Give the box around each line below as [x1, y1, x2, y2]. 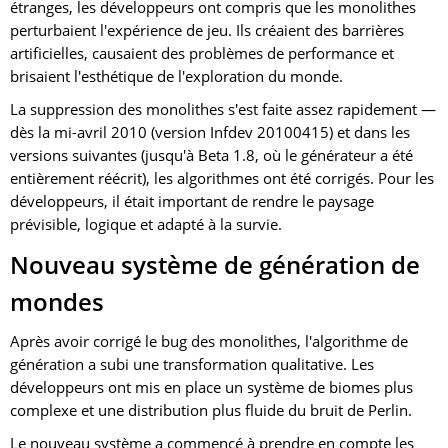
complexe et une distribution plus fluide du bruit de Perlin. [10, 399, 412, 420]
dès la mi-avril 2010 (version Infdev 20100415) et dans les [10, 121, 410, 142]
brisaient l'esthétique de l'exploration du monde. [10, 65, 343, 86]
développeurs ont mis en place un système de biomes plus [10, 376, 413, 397]
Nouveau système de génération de [10, 247, 420, 281]
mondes [10, 284, 104, 318]
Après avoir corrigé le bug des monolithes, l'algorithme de [10, 330, 408, 351]
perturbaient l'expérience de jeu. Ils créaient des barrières [10, 19, 404, 40]
